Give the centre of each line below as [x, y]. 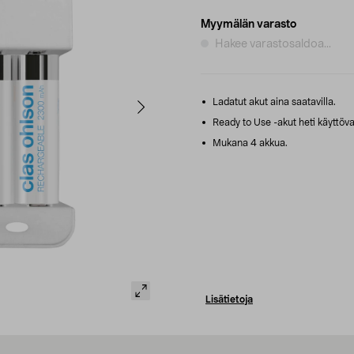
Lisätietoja [229, 299]
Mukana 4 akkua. [249, 143]
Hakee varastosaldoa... [273, 44]
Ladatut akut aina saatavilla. [273, 102]
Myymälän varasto [249, 24]
